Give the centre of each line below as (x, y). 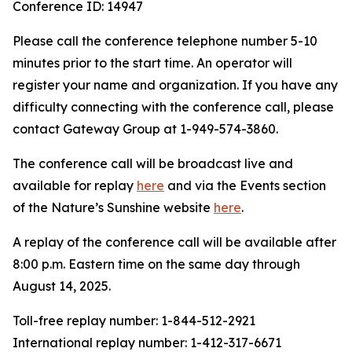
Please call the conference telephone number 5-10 (165, 41)
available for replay (75, 185)
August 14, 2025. (62, 286)
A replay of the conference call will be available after (174, 242)
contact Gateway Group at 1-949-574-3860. (145, 129)
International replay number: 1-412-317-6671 (147, 343)
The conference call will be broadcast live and (153, 163)
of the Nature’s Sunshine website (113, 207)
